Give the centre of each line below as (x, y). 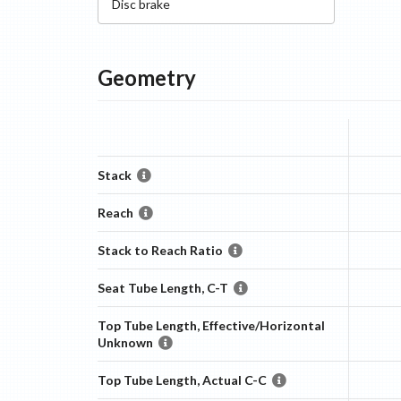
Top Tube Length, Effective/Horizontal (211, 325)
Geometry (146, 77)
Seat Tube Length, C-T (162, 288)
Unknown (125, 342)
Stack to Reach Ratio (160, 250)
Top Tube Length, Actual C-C (182, 380)
